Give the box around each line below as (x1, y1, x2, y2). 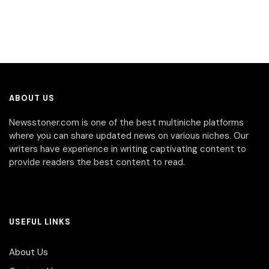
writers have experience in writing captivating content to (9, 143, 246, 156)
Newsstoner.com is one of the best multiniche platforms (9, 116, 244, 129)
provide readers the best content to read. (9, 156, 185, 169)
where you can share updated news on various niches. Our (9, 130, 249, 142)
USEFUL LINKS (9, 217, 71, 228)
